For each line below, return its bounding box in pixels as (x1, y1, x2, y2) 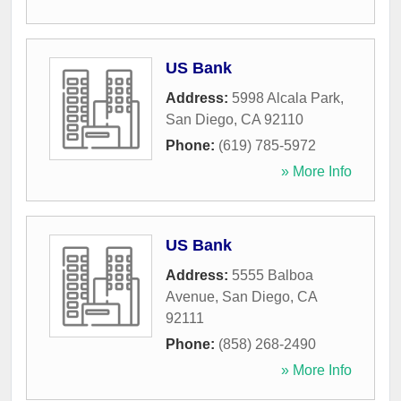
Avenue (166, 289, 215, 305)
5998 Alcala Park (232, 90, 340, 107)
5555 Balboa (232, 268, 313, 284)
